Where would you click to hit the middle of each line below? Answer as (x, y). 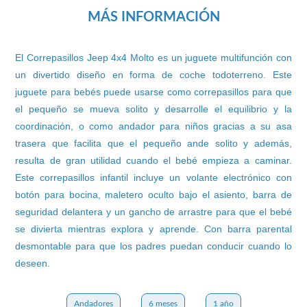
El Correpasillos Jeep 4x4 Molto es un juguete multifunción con (153, 58)
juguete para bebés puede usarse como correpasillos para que (153, 92)
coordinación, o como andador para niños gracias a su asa (153, 126)
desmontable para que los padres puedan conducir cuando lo (153, 246)
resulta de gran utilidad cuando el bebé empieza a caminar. (153, 161)
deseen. (33, 263)
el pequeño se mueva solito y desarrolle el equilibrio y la (153, 109)
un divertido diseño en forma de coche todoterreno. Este (153, 75)
